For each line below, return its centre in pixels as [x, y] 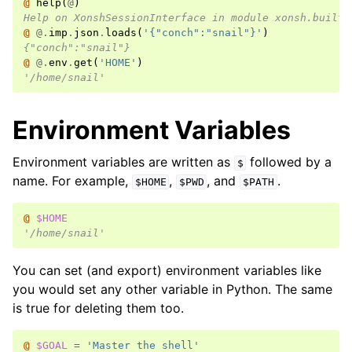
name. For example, [72, 181]
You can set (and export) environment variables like [167, 270]
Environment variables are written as [123, 162]
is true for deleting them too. [98, 308]
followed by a [289, 162]
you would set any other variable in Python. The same [172, 289]
